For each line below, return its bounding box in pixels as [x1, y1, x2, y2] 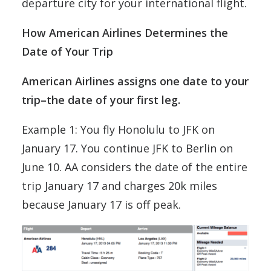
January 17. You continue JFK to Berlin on [22, 141, 233, 156]
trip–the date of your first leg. [22, 93, 180, 108]
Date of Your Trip [22, 44, 113, 59]
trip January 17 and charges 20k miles [22, 178, 217, 194]
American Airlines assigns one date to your [22, 74, 249, 89]
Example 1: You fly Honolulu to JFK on [22, 122, 215, 137]
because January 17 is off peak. [22, 197, 181, 212]
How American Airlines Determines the [22, 25, 228, 41]
